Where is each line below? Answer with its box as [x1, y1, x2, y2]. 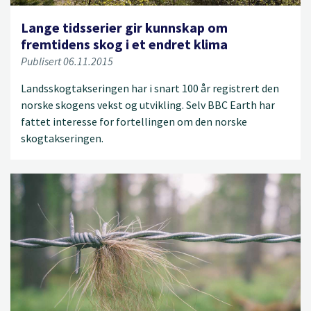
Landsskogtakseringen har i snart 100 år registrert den [21, 81, 279, 95]
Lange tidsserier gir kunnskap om [21, 18, 228, 36]
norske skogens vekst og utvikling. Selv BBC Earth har [21, 97, 275, 112]
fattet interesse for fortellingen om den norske [21, 114, 247, 128]
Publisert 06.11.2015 [21, 53, 113, 68]
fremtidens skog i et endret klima [21, 35, 228, 53]
